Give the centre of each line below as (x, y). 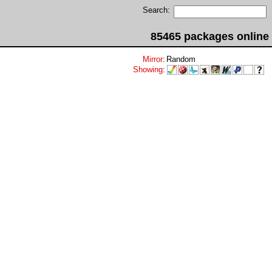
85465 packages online (210, 36)
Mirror (153, 59)
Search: (156, 10)
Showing (148, 70)
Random (181, 59)
